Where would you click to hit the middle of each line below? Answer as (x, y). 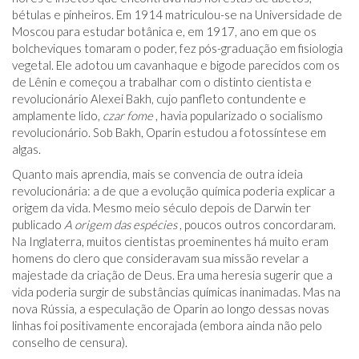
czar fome (128, 115)
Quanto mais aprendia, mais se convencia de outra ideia (157, 174)
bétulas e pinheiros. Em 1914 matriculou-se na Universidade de (177, 14)
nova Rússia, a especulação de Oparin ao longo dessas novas (171, 309)
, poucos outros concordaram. (256, 224)
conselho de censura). (70, 342)
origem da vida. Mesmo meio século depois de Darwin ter (161, 208)
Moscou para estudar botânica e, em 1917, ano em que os (164, 31)
